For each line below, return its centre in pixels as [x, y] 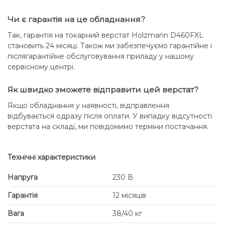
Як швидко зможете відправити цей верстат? [103, 89]
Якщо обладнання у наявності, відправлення [88, 105]
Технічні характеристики [51, 157]
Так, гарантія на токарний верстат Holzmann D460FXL [105, 35]
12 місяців [129, 196]
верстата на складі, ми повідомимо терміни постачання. [108, 126]
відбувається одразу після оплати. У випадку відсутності [110, 116]
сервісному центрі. [41, 67]
